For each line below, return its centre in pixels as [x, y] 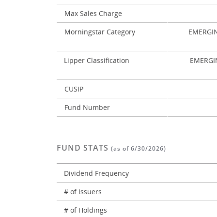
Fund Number [87, 107]
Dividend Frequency [97, 173]
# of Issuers [84, 192]
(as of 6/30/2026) [139, 148]
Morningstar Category [100, 32]
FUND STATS [84, 148]
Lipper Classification [97, 60]
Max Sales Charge [93, 13]
